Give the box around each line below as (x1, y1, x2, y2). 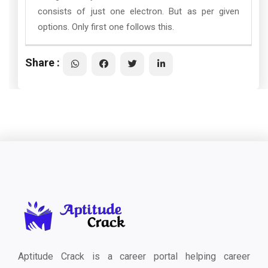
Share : (25, 56, 60, 69)
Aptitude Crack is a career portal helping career (18, 251, 250, 262)
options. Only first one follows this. (38, 22, 174, 32)
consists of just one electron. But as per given (38, 6, 239, 17)
